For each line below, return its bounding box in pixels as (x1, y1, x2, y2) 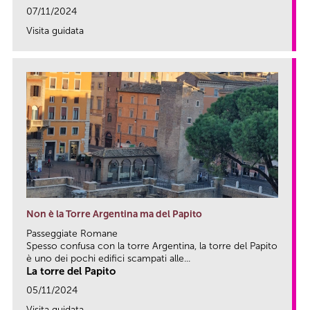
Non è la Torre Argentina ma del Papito (26, 208, 202, 221)
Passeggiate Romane (26, 228, 118, 240)
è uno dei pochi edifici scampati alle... (26, 253, 190, 265)
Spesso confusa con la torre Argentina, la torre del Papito (26, 240, 277, 253)
